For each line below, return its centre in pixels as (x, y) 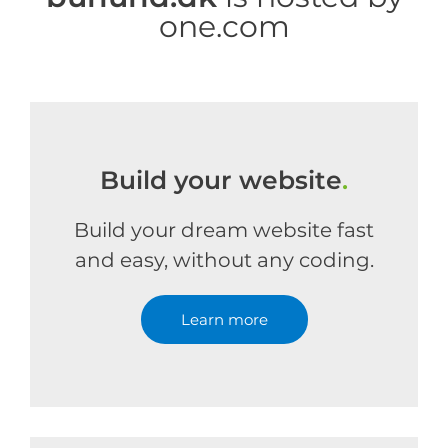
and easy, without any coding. (224, 260)
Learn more (224, 319)
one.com (224, 26)
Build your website (221, 180)
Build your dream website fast (224, 230)
